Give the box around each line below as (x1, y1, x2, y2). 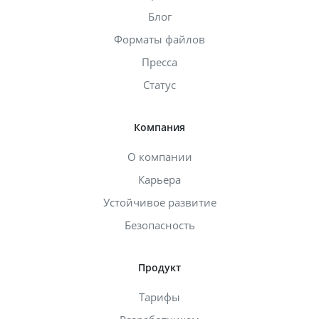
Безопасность (124, 217, 195, 232)
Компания (134, 120, 185, 134)
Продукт (138, 260, 181, 274)
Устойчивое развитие (103, 194, 216, 209)
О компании (127, 149, 192, 164)
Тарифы (139, 289, 180, 304)
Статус (143, 77, 176, 92)
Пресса (142, 54, 177, 69)
